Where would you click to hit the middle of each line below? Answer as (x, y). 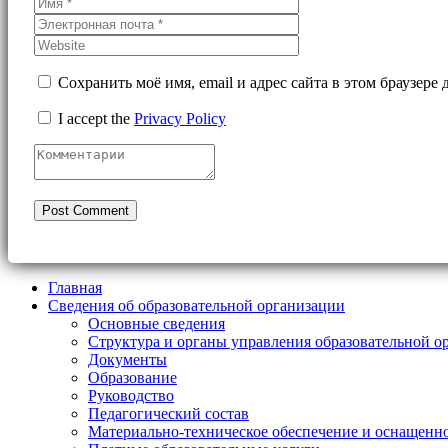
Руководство (131, 395)
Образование (132, 377)
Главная (75, 287)
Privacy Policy (180, 118)
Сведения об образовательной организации (196, 305)
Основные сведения (156, 323)
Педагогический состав (168, 413)
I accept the (94, 118)
